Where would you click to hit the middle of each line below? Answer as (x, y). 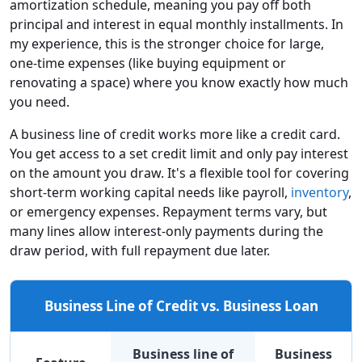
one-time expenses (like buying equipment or (148, 63)
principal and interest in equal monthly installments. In (177, 25)
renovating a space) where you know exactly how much (179, 83)
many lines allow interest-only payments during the (166, 232)
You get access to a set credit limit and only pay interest (179, 154)
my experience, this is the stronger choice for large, (167, 44)
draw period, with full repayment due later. (140, 251)
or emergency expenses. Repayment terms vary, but (168, 212)
